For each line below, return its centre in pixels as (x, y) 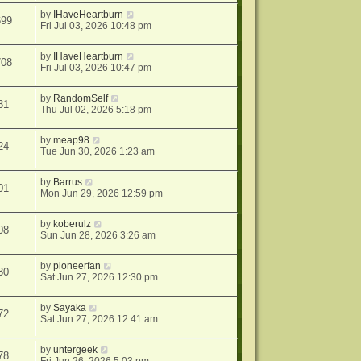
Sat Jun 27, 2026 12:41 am (100, 320)
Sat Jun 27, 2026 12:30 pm (100, 278)
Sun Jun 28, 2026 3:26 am (98, 236)
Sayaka (70, 308)
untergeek (76, 350)
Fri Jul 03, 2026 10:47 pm (96, 68)
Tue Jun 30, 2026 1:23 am (98, 152)
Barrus (68, 183)
